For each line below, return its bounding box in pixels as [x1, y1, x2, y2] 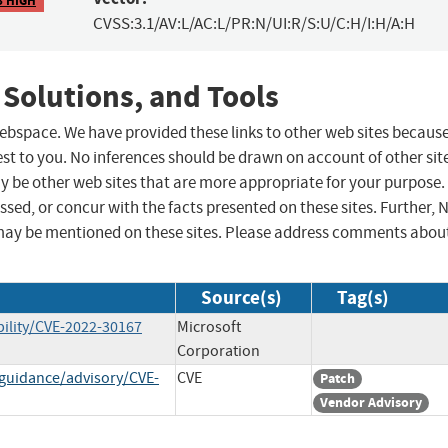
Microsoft [177, 317, 241, 338]
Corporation [177, 341, 260, 362]
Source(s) [201, 285, 282, 311]
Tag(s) [337, 285, 389, 311]
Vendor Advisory [320, 393, 422, 413]
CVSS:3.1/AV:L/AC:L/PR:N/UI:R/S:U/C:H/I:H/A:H [92, 13, 415, 35]
